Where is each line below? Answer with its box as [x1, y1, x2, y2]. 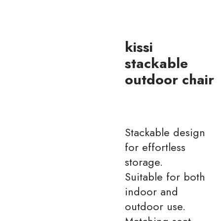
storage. [125, 153, 163, 170]
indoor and [125, 183, 179, 199]
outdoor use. [125, 198, 186, 214]
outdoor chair [125, 69, 215, 90]
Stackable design [125, 124, 206, 140]
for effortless [125, 139, 186, 155]
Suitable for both [125, 168, 206, 184]
